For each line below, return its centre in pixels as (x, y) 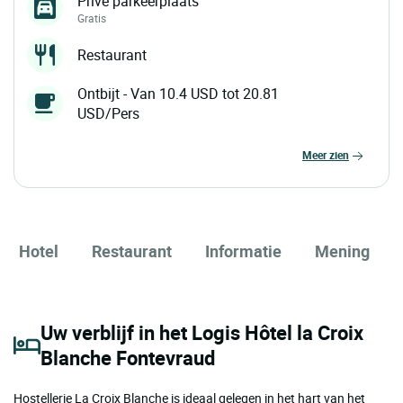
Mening (342, 251)
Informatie (243, 251)
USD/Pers (108, 114)
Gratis (92, 18)
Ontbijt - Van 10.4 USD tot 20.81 (178, 94)
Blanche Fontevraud (128, 357)
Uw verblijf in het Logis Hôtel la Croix (202, 332)
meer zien (331, 155)
